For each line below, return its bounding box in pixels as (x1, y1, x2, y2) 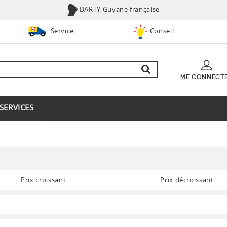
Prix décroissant (160, 175, 214, 184)
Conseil (149, 26, 174, 35)
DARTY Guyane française (78, 4, 160, 14)
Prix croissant (21, 175, 66, 184)
